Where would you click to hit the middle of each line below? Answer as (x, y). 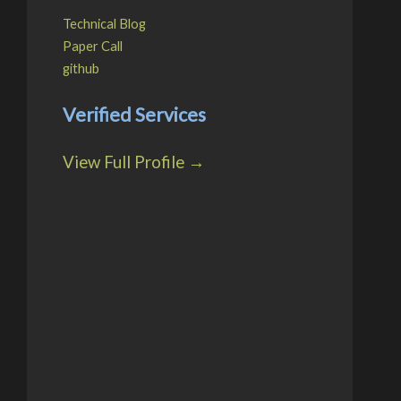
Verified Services (134, 115)
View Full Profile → (133, 162)
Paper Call (92, 46)
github (81, 68)
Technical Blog (104, 23)
